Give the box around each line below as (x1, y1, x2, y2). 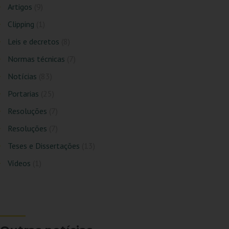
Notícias (8, 71, 39, 82)
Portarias (8, 88, 41, 99)
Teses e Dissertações (8, 141, 82, 151)
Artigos (8, 2, 35, 12)
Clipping (8, 19, 37, 30)
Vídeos (8, 158, 33, 169)
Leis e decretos (8, 36, 62, 47)
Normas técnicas (8, 54, 67, 64)
